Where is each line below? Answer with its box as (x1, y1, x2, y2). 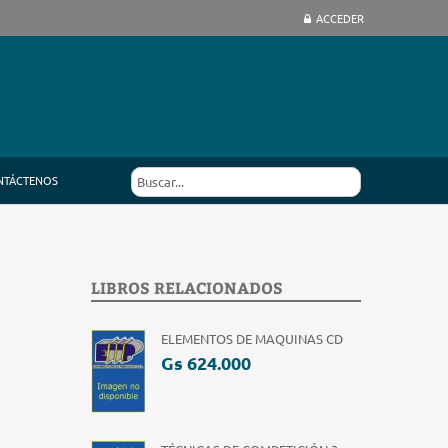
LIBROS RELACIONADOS (91, 277, 283, 298)
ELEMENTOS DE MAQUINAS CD (161, 330, 343, 347)
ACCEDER (316, 10, 364, 26)
